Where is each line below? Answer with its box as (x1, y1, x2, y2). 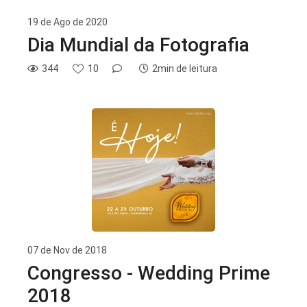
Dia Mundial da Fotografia (27, 34, 249, 56)
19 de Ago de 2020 (27, 16, 108, 27)
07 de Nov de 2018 (27, 245, 107, 256)
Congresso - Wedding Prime (27, 262, 270, 284)
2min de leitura (152, 63, 217, 74)
